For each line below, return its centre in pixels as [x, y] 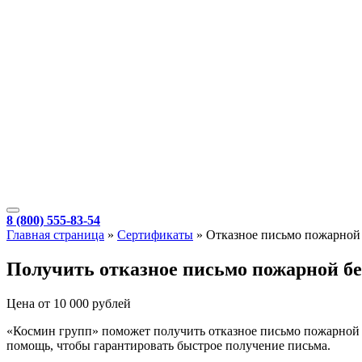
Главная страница [55, 235]
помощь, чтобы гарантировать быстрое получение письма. [168, 345]
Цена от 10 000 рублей [69, 303]
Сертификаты [155, 235]
